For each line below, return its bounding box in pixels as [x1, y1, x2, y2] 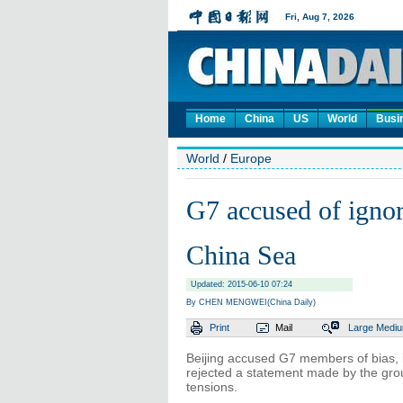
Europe [230, 151, 272, 166]
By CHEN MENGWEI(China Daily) [186, 298, 316, 307]
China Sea [186, 240, 296, 270]
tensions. [186, 380, 237, 394]
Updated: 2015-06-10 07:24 [191, 280, 292, 289]
